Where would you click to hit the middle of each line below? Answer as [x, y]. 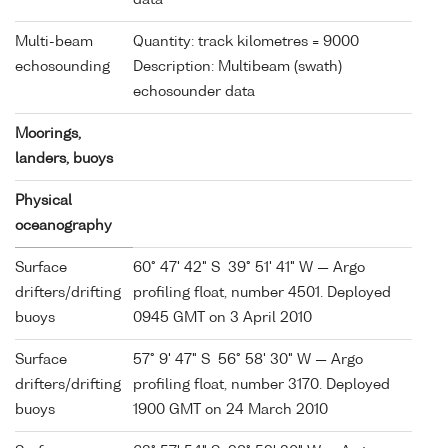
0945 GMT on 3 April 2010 [222, 317]
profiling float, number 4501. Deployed [262, 292]
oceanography [63, 225]
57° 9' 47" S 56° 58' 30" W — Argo [248, 359]
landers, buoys [64, 158]
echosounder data [194, 91]
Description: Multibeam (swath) [237, 66]
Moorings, [48, 133]
